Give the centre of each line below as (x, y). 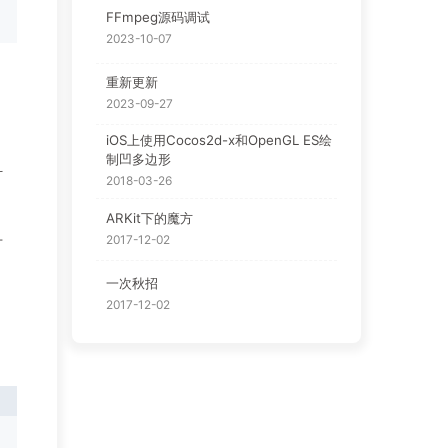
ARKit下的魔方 (149, 217)
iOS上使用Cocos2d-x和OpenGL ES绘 (218, 140)
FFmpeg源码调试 (157, 17)
